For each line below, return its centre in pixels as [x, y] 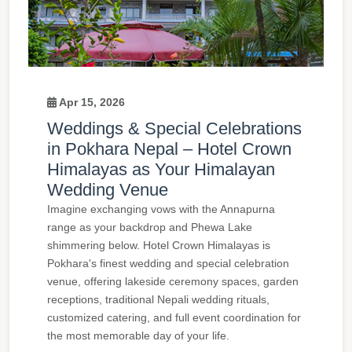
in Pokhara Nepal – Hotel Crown [169, 149]
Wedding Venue [108, 190]
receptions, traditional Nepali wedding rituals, [158, 300]
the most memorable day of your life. [138, 336]
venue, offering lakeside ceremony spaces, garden [173, 282]
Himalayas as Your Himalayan [161, 170]
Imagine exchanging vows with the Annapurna [161, 209]
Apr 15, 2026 [91, 103]
